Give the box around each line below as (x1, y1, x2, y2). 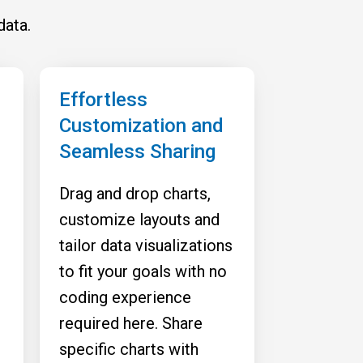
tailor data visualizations (59, 236, 233, 255)
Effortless (59, 88, 147, 111)
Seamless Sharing (59, 140, 216, 163)
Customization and (59, 114, 224, 137)
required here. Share (59, 314, 203, 333)
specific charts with (59, 340, 199, 359)
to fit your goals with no (59, 262, 227, 281)
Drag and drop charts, (59, 184, 211, 203)
